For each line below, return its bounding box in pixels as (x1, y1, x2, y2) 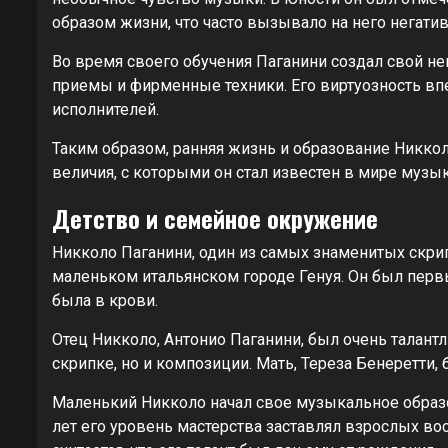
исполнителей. (52, 99, 159, 119)
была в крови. (52, 290, 158, 310)
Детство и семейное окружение (52, 199, 378, 236)
